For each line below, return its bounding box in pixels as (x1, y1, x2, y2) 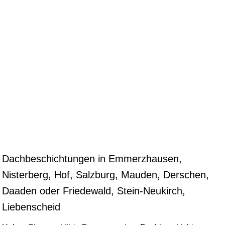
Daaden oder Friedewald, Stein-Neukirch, (2, 185, 185, 197)
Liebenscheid (2, 201, 60, 213)
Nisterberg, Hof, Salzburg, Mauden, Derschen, (2, 169, 209, 181)
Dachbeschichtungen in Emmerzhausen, (2, 153, 182, 165)
